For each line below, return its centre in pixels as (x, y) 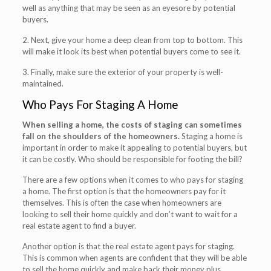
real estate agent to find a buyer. (79, 225)
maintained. (43, 83)
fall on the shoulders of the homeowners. (101, 136)
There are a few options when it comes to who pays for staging (132, 179)
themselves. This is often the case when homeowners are (122, 202)
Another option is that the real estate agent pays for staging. (128, 246)
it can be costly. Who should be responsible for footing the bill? (132, 159)
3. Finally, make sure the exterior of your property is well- (122, 72)
